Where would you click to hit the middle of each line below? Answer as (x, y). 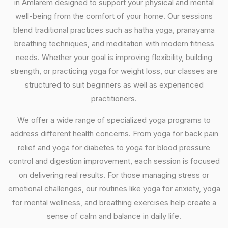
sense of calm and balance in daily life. (114, 216)
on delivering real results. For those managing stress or (114, 175)
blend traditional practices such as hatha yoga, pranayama (114, 30)
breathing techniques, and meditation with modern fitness (114, 44)
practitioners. (114, 98)
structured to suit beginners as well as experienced (114, 85)
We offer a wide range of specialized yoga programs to (114, 120)
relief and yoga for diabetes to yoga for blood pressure (114, 147)
